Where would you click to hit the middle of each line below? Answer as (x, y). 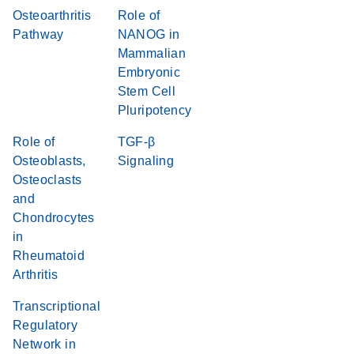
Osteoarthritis (52, 15)
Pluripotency (154, 110)
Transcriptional (57, 306)
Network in (45, 344)
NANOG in (149, 34)
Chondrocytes (54, 218)
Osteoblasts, (49, 161)
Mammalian (152, 53)
